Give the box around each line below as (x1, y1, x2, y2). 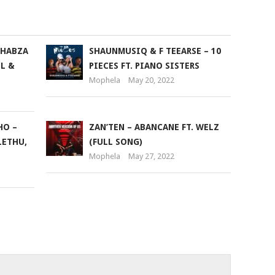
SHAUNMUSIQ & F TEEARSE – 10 (88, 46, 221, 56)
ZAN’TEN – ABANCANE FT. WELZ (88, 122, 219, 132)
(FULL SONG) (88, 137, 142, 147)
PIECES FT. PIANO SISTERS (88, 61, 199, 71)
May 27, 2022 (128, 152, 174, 161)
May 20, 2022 (128, 76, 174, 85)
